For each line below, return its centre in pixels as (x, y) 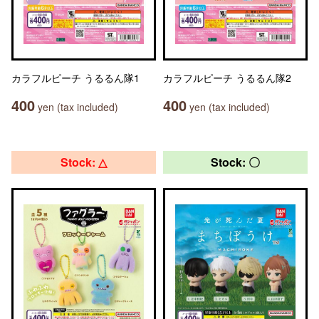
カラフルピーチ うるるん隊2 (227, 78)
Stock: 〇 (235, 162)
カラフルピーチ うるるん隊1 (75, 78)
